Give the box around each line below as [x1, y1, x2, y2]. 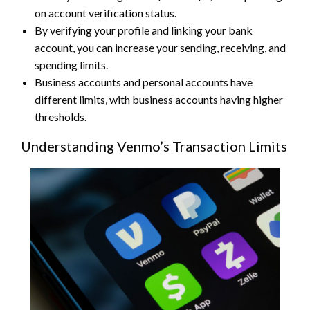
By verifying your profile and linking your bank [35, 23, 253, 37]
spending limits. [35, 57, 108, 71]
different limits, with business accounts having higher [35, 92, 283, 106]
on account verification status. [35, 6, 176, 19]
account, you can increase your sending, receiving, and [35, 40, 286, 54]
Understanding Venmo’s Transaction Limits [21, 137, 287, 154]
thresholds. [35, 109, 86, 123]
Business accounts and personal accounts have [35, 75, 253, 89]
